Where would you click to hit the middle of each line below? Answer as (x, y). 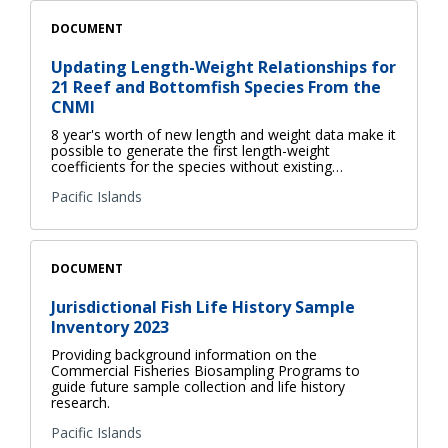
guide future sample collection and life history (198, 386)
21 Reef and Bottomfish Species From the (216, 86)
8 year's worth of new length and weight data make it (223, 134)
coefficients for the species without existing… (197, 166)
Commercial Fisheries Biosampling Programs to (205, 370)
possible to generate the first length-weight (190, 150)
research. (80, 402)
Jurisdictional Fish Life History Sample (203, 306)
